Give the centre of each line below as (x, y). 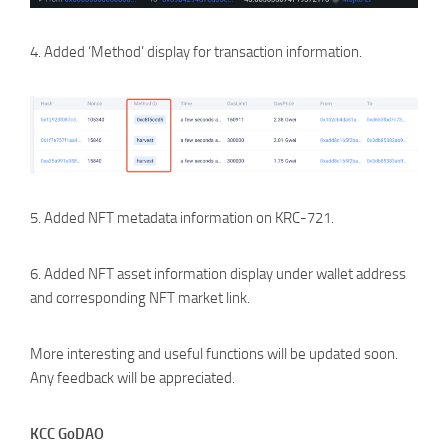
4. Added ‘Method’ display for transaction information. (196, 52)
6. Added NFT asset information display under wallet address (218, 274)
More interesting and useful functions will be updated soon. (214, 354)
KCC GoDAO (67, 434)
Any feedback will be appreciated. (132, 378)
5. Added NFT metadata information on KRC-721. (182, 218)
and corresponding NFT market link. (140, 298)
